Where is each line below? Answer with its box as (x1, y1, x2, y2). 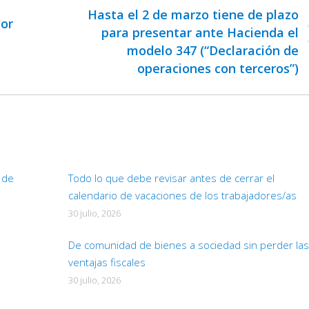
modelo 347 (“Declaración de (127, 42, 299, 59)
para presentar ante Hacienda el (101, 24, 299, 41)
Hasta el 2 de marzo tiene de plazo (88, 6, 299, 23)
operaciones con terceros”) (137, 60, 299, 77)
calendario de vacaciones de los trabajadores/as (68, 188, 297, 203)
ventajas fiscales (68, 255, 146, 270)
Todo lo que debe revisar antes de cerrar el (68, 171, 275, 186)
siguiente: (57, 52, 103, 66)
